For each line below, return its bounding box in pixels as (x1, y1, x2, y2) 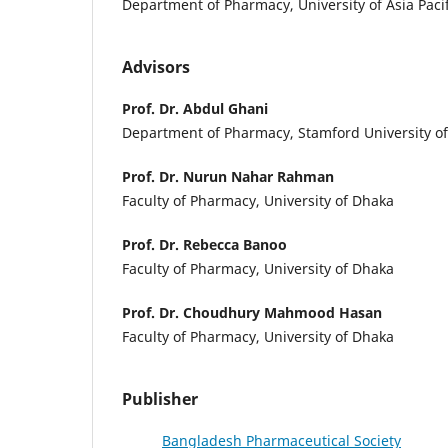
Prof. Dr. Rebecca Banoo (122, 235, 287, 255)
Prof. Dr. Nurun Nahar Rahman (122, 167, 334, 187)
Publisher (122, 388, 198, 411)
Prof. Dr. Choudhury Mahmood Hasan (122, 303, 382, 323)
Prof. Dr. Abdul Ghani (122, 99, 268, 119)
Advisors (122, 56, 190, 79)
